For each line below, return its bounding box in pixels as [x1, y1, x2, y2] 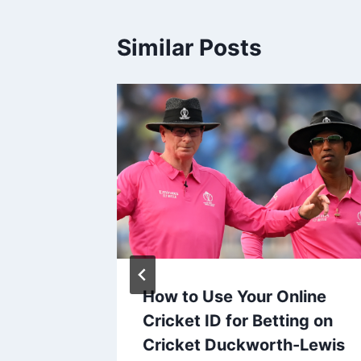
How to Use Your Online [143, 286, 326, 306]
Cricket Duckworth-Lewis [143, 334, 345, 355]
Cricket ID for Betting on [143, 310, 333, 330]
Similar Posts [117, 34, 262, 62]
